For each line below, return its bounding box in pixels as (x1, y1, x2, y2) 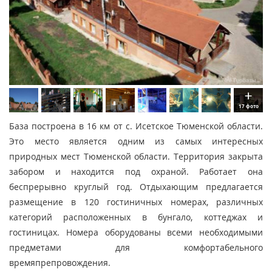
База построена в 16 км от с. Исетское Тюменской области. (9, 120, 263, 132)
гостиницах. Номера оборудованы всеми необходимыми (9, 226, 263, 239)
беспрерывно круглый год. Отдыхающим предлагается (9, 181, 263, 193)
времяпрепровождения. (9, 257, 110, 269)
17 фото (238, 103, 259, 110)
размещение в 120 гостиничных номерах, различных (9, 196, 263, 208)
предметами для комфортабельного (9, 242, 263, 254)
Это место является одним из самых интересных (9, 135, 263, 148)
